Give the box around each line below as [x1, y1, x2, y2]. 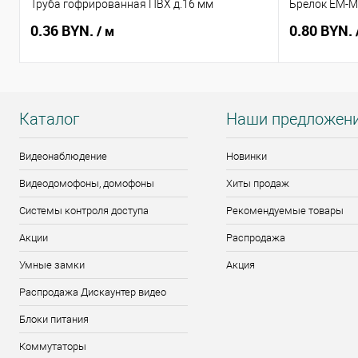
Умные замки [19, 259, 85, 272]
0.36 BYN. [30, 21, 97, 41]
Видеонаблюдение [19, 150, 107, 163]
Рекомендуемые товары [226, 205, 344, 217]
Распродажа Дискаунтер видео [19, 286, 166, 299]
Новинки [226, 150, 268, 163]
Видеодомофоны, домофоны [19, 177, 154, 190]
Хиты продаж [226, 177, 290, 190]
